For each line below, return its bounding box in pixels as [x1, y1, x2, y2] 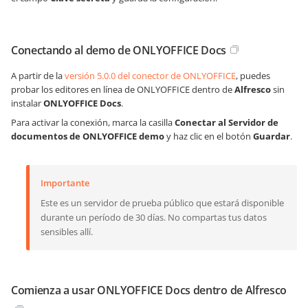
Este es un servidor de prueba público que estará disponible [41, 197, 284, 210]
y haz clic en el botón [164, 130, 253, 143]
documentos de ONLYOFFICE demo [11, 130, 164, 143]
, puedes [236, 69, 270, 82]
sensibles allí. [41, 225, 93, 239]
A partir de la [11, 69, 65, 82]
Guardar [253, 130, 290, 143]
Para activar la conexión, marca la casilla [11, 116, 175, 129]
